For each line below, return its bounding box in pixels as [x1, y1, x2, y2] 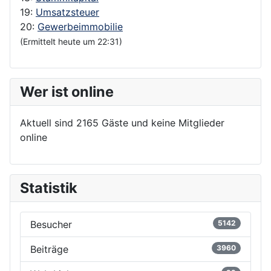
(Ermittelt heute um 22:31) [20, 36, 122, 47]
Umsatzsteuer [36, 5, 99, 18]
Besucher [30, 218, 72, 230]
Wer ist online [20, 82, 114, 100]
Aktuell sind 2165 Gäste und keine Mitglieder [20, 116, 224, 129]
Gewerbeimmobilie [38, 20, 123, 33]
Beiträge [30, 243, 68, 255]
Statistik [20, 178, 77, 197]
